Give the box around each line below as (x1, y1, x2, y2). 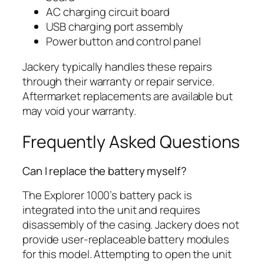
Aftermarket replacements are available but (22, 88, 233, 104)
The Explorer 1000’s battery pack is (22, 187, 192, 203)
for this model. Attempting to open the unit (22, 246, 232, 262)
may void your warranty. (22, 103, 136, 119)
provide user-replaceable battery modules (22, 231, 229, 247)
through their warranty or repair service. (22, 74, 214, 90)
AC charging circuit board (46, 4, 170, 19)
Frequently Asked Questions (22, 130, 240, 153)
